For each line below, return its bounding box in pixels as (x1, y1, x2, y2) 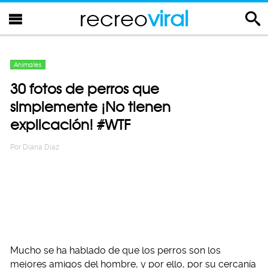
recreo (80, 5, 148, 31)
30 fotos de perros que (10, 80, 159, 98)
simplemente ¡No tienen (10, 98, 170, 115)
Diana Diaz (23, 143, 59, 151)
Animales (14, 61, 42, 68)
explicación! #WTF (10, 116, 130, 133)
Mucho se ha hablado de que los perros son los (10, 245, 221, 256)
